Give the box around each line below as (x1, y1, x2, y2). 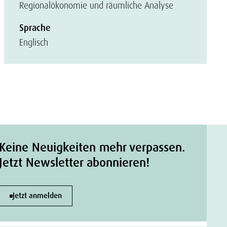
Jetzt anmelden (13, 191, 62, 201)
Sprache (19, 22, 51, 34)
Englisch (19, 36, 48, 48)
